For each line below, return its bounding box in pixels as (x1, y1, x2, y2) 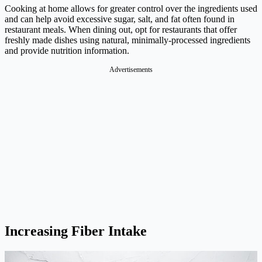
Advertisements (109, 65, 153, 74)
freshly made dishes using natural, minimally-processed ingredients (5, 35, 250, 45)
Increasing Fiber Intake (5, 223, 147, 239)
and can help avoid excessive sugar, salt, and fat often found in (5, 13, 235, 24)
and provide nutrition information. (5, 45, 129, 56)
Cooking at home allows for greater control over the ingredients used (5, 3, 257, 13)
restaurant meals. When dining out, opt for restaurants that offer (5, 24, 237, 35)
